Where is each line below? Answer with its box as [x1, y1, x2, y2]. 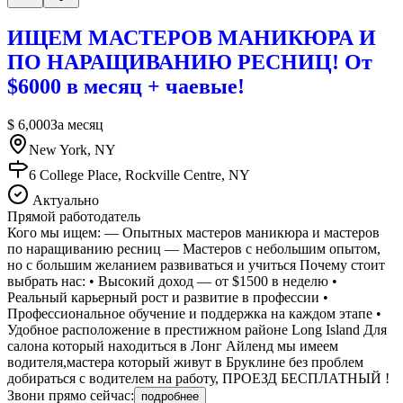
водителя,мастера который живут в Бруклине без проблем [7, 354, 363, 370]
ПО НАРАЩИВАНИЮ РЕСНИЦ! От [7, 49, 372, 74]
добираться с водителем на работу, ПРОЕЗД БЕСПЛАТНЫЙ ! [7, 370, 390, 386]
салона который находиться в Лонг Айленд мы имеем [7, 337, 338, 354]
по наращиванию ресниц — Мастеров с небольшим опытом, [7, 240, 381, 256]
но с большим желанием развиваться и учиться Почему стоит [7, 256, 385, 273]
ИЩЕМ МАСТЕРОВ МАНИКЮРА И [7, 25, 376, 49]
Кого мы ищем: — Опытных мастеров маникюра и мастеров [7, 224, 380, 240]
